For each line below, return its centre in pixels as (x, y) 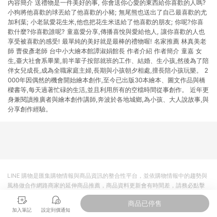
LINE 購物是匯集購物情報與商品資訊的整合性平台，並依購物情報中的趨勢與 (107, 176)
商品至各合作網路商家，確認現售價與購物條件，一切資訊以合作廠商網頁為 (106, 195)
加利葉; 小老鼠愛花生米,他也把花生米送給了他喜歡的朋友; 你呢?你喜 (106, 22)
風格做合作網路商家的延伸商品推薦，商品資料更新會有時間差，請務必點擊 (106, 185)
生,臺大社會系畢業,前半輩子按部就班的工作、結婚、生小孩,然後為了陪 (108, 61)
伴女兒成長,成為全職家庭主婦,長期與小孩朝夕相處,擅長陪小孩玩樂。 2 (108, 70)
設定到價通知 (56, 210)
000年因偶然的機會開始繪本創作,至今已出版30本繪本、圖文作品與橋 (107, 80)
